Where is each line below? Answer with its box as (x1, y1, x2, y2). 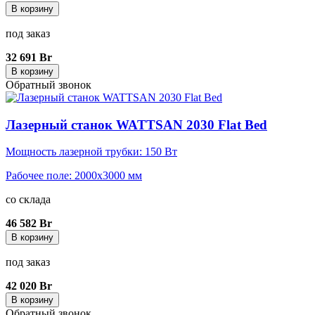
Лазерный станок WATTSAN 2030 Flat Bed (6, 117, 267, 132)
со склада (6, 193, 51, 206)
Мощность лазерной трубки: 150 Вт (6, 146, 177, 158)
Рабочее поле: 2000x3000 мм (6, 169, 142, 182)
